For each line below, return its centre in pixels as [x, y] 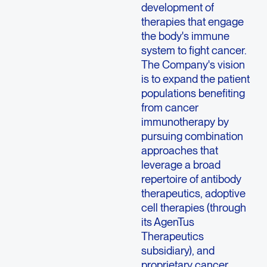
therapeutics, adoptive [193, 193]
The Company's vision [193, 65]
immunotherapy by [185, 122]
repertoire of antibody [191, 179]
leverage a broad [181, 165]
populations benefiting [193, 93]
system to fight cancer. [194, 50]
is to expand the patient [195, 79]
